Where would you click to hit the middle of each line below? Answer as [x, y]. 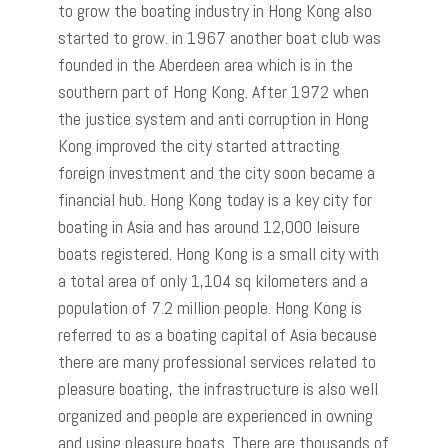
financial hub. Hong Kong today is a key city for [215, 199]
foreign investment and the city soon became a [216, 172]
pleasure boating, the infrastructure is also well [218, 388]
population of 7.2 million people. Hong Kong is [210, 307]
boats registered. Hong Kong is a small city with [218, 253]
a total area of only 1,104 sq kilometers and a [213, 280]
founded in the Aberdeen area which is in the [205, 64]
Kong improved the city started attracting [199, 145]
